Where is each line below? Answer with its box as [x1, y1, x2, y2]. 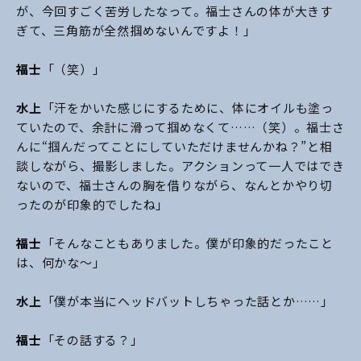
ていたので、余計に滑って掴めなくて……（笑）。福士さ [16, 118, 345, 135]
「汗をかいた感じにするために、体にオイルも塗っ [41, 98, 334, 116]
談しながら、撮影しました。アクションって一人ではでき [16, 156, 345, 174]
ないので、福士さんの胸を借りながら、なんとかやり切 [16, 176, 333, 193]
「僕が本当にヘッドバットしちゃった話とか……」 [41, 292, 334, 309]
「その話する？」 [41, 330, 143, 348]
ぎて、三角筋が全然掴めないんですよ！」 [16, 21, 256, 39]
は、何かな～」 [16, 253, 106, 271]
